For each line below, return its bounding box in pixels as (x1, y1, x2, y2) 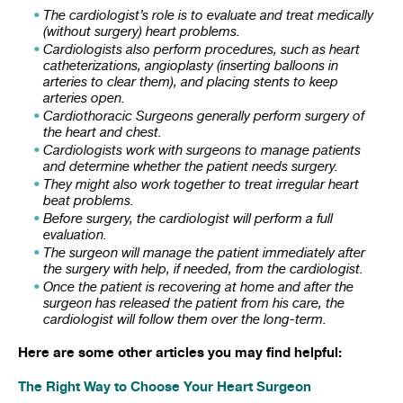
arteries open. (43, 89, 125, 105)
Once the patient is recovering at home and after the (43, 278, 354, 294)
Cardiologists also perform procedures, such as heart (43, 40, 360, 57)
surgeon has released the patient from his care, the (43, 294, 345, 310)
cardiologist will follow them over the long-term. (43, 310, 327, 327)
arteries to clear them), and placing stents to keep (43, 73, 338, 89)
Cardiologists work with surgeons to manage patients (43, 141, 361, 157)
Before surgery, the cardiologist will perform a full (43, 210, 333, 226)
